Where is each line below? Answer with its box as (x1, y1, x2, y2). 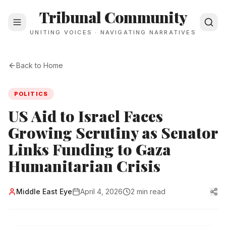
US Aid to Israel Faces (8, 106, 163, 126)
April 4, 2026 (80, 187, 123, 196)
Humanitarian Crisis (8, 156, 160, 176)
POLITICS (14, 90, 48, 97)
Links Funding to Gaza (8, 139, 171, 159)
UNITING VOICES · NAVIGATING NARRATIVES (30, 29, 196, 36)
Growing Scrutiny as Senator (8, 123, 218, 143)
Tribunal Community (39, 7, 187, 27)
